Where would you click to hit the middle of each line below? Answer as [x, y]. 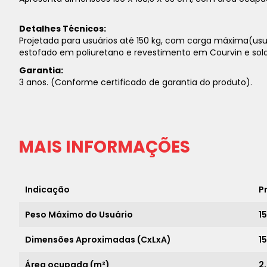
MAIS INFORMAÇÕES [104, 147]
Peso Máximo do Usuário [79, 215]
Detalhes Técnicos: [63, 29]
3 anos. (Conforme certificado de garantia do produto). [136, 82]
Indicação [47, 190]
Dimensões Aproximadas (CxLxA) [98, 240]
